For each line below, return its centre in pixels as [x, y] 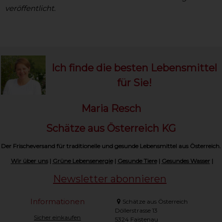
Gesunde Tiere [137, 161]
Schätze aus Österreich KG [111, 129]
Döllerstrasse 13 [136, 211]
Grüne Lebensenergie [83, 161]
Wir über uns [29, 161]
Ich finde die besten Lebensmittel [134, 68]
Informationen [57, 202]
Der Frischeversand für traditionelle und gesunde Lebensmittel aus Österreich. [111, 146]
